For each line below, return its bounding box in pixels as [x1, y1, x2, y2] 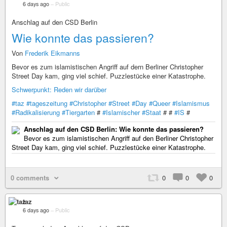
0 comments [11, 173, 49, 182]
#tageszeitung [26, 98, 67, 108]
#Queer [149, 98, 170, 108]
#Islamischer [102, 107, 140, 117]
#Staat [142, 107, 161, 117]
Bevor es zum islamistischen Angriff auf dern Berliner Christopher [12, 62, 203, 71]
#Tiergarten [62, 107, 95, 117]
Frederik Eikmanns [25, 48, 80, 58]
